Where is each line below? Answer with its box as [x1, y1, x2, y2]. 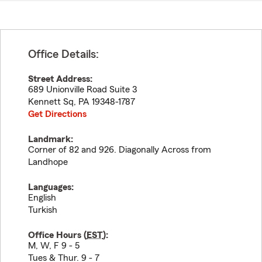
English [28, 193, 56, 202]
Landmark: [28, 135, 73, 144]
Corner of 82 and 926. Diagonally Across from [28, 145, 211, 154]
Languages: [28, 182, 74, 192]
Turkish [28, 205, 57, 215]
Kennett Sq [28, 97, 74, 106]
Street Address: [28, 74, 92, 84]
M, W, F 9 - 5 [28, 241, 80, 250]
